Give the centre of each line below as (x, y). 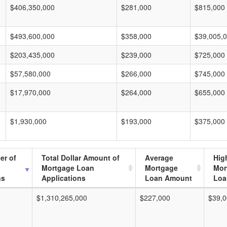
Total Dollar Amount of (81, 158)
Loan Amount (168, 178)
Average (159, 158)
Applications (64, 178)
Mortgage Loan (68, 168)
